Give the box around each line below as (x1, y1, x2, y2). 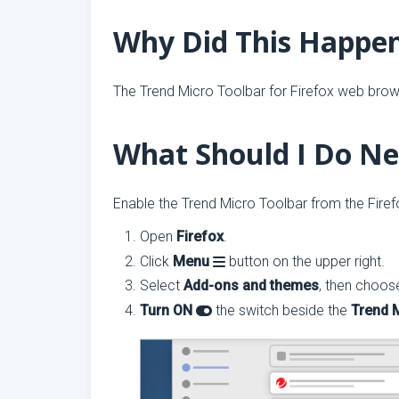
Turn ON (140, 302, 196, 319)
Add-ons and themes (183, 277, 319, 294)
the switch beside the (212, 302, 351, 319)
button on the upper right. (225, 253, 385, 270)
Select (140, 277, 183, 294)
